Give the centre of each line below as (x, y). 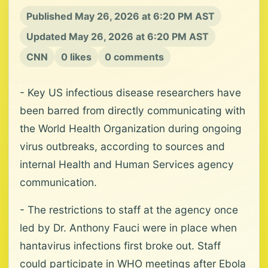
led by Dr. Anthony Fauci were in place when (128, 228)
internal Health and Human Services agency (127, 164)
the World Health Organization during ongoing (131, 128)
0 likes (76, 57)
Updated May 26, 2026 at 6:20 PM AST (118, 36)
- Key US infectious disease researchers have (130, 92)
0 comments (134, 57)
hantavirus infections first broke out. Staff (120, 246)
